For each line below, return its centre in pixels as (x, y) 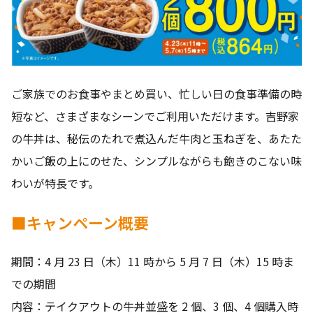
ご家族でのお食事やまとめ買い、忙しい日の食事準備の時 (156, 93)
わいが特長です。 (55, 183)
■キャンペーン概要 (80, 222)
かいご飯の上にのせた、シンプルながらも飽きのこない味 (156, 160)
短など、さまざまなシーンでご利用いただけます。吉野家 (155, 116)
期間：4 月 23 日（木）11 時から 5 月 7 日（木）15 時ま (153, 261)
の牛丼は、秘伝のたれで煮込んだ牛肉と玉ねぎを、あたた (156, 138)
